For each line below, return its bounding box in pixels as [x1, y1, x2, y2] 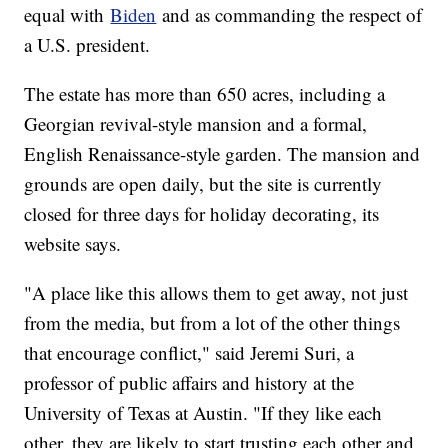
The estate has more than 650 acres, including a [24, 80, 386, 106]
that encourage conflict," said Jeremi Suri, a [24, 339, 355, 365]
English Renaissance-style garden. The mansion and [24, 140, 421, 166]
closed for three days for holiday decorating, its [24, 200, 380, 226]
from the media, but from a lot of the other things [24, 309, 401, 335]
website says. [24, 230, 122, 256]
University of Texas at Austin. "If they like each [24, 399, 383, 425]
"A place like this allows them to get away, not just [24, 279, 409, 305]
